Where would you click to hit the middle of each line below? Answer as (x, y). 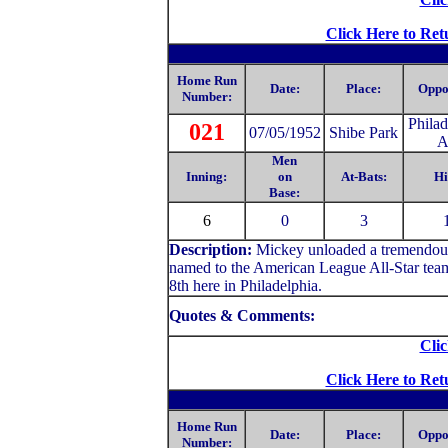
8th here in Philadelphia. (245, 285)
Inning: (206, 176)
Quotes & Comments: (244, 315)
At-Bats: (363, 176)
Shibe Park (363, 132)
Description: (212, 249)
